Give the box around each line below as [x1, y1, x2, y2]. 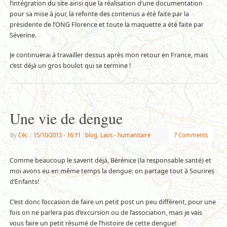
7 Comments [173, 131, 208, 139]
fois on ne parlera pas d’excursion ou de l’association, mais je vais [9, 208, 202, 217]
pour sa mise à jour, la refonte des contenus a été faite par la [9, 9, 189, 18]
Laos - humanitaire [100, 131, 150, 139]
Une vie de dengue [9, 108, 123, 129]
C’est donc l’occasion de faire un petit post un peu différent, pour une [9, 198, 216, 207]
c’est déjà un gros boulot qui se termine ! [9, 61, 131, 70]
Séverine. [9, 30, 36, 40]
